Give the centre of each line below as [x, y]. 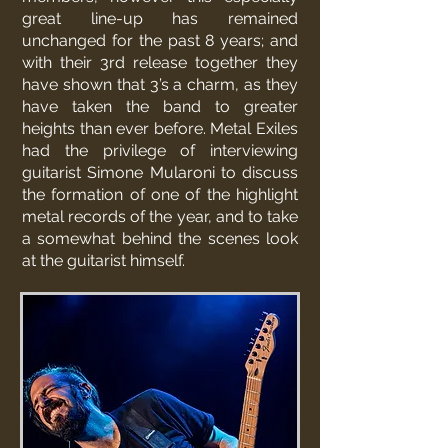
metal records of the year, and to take [160, 216]
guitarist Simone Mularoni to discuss [160, 172]
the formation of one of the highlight [160, 194]
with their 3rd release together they [160, 62]
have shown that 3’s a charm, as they [160, 84]
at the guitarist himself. [109, 260]
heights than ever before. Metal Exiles [160, 128]
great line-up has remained [160, 18]
